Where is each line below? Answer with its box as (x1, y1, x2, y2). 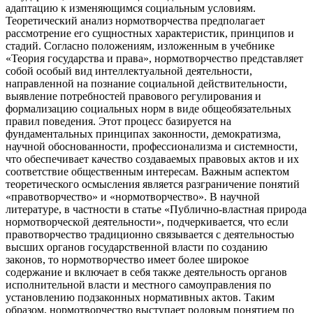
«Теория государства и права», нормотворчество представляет (6, 52, 303, 64)
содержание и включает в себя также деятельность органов (6, 265, 287, 278)
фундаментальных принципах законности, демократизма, (6, 127, 281, 140)
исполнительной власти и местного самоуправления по (6, 278, 271, 291)
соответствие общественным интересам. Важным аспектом (6, 165, 289, 177)
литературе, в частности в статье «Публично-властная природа (6, 203, 307, 215)
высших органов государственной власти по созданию (6, 240, 268, 253)
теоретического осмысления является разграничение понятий (6, 177, 300, 190)
